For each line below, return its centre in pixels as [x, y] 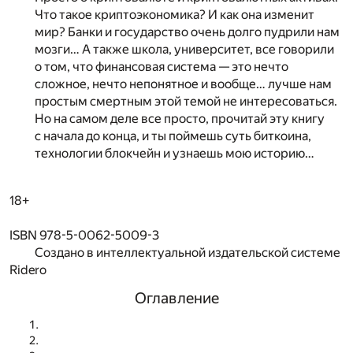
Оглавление [176, 298]
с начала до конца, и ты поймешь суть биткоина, [173, 136]
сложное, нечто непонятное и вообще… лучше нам [183, 84]
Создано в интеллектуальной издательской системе [188, 252]
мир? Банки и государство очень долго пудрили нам [187, 32]
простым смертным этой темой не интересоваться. [186, 101]
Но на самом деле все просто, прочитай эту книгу [180, 118]
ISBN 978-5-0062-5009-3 [84, 235]
